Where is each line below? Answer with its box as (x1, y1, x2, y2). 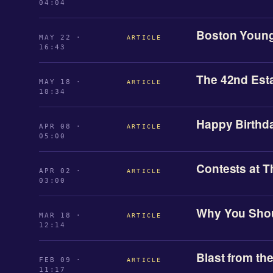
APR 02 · (39, 166, 82, 175)
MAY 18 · (39, 77, 82, 86)
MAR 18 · (39, 211, 82, 219)
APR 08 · (39, 122, 82, 130)
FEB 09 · (39, 255, 82, 264)
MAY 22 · (39, 33, 82, 41)
